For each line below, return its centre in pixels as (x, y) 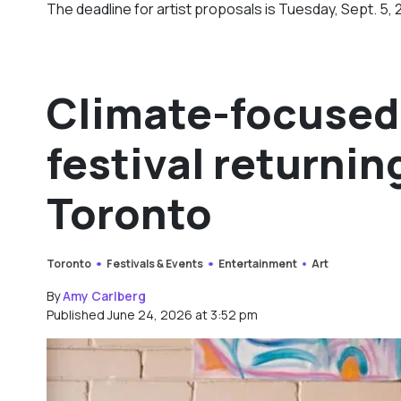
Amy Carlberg (104, 295)
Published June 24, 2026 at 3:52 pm (152, 314)
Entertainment (257, 263)
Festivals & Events (154, 263)
